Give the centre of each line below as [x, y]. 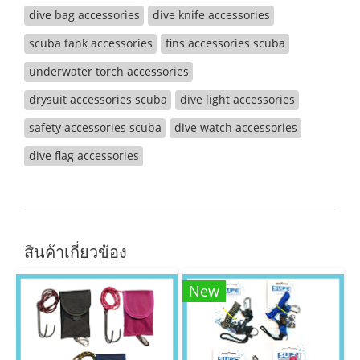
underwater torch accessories [108, 71]
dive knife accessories [211, 15]
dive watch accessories [235, 127]
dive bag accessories [84, 15]
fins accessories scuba [225, 43]
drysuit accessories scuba [98, 99]
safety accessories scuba [95, 127]
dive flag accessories [84, 155]
